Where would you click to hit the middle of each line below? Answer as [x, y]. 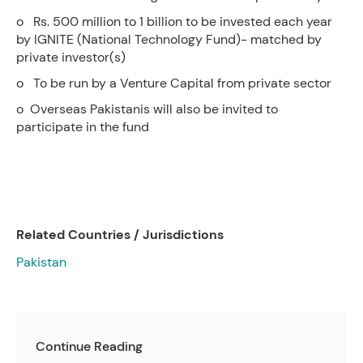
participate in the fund [83, 127]
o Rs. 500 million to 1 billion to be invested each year [174, 21]
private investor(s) [71, 57]
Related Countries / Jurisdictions [120, 235]
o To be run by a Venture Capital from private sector [174, 83]
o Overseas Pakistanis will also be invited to [147, 109]
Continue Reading [89, 346]
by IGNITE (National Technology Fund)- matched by [169, 39]
